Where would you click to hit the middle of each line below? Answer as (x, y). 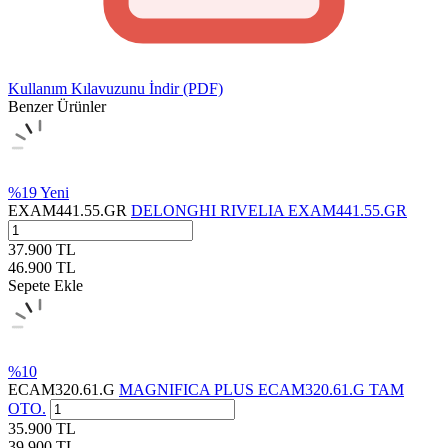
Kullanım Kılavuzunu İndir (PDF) (115, 88)
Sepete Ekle (45, 285)
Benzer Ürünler (57, 106)
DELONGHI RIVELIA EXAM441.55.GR (269, 210)
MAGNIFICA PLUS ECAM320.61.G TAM (261, 389)
